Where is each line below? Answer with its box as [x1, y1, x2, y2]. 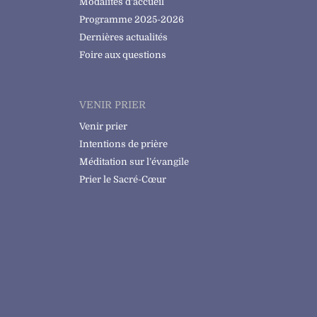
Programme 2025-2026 [79, 14, 184, 25]
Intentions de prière [79, 139, 168, 150]
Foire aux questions [79, 50, 166, 61]
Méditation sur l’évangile [79, 156, 189, 168]
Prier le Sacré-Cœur [79, 174, 166, 185]
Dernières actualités [79, 32, 168, 43]
